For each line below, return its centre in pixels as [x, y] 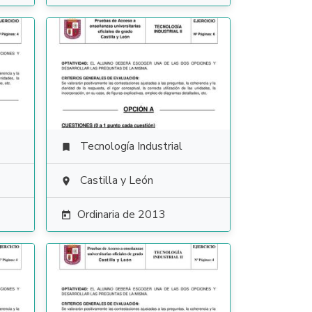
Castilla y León [116, 180]
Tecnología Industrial [131, 146]
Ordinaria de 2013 [121, 214]
